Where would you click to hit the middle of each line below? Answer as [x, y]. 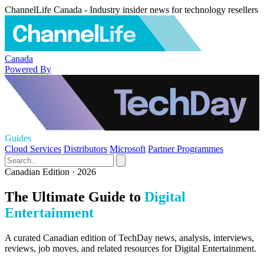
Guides [18, 138]
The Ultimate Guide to [73, 197]
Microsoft [128, 149]
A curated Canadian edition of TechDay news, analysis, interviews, [129, 237]
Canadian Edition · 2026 [50, 172]
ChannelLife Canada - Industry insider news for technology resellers [131, 10]
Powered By [28, 69]
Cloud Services [33, 149]
